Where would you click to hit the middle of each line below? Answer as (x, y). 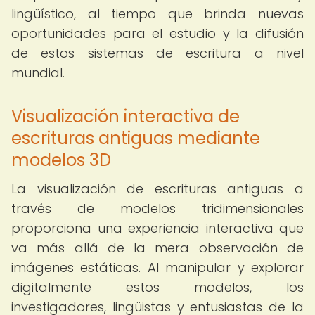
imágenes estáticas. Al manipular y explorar (157, 268)
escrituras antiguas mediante (136, 138)
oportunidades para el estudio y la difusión (157, 33)
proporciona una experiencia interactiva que (157, 228)
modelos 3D (61, 160)
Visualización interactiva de (126, 116)
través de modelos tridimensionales (157, 208)
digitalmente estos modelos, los (157, 287)
